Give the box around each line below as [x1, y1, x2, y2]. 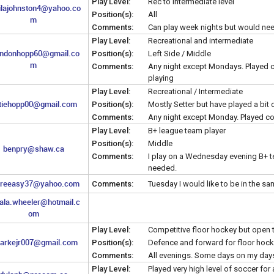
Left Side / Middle [148, 48, 211, 58]
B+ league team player [148, 125, 226, 135]
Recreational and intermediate [148, 35, 253, 45]
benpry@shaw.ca [2, 143, 64, 154]
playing [148, 73, 174, 83]
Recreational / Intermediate [148, 86, 243, 96]
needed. [148, 163, 177, 172]
